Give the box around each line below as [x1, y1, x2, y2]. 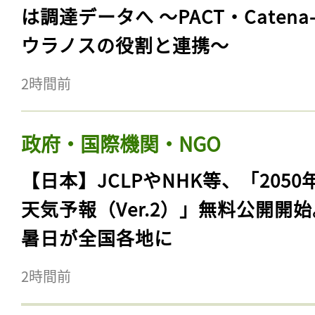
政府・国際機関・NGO [21, 129, 221, 157]
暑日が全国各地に [21, 224, 173, 250]
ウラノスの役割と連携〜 [21, 31, 229, 58]
